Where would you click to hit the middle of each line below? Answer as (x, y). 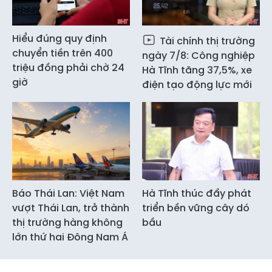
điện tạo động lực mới (197, 84)
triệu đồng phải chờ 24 (68, 67)
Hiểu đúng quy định (59, 38)
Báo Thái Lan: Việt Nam (68, 194)
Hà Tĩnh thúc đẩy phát (197, 194)
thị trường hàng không (67, 223)
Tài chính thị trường (206, 41)
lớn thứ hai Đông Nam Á (70, 237)
